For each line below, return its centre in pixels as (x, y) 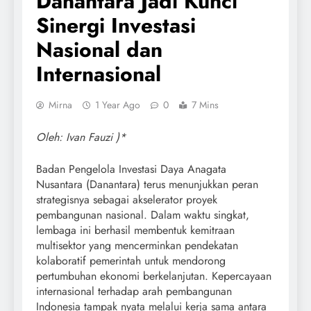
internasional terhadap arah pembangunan (134, 292)
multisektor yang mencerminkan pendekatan (137, 246)
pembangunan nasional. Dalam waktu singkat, (143, 215)
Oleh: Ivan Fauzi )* (81, 137)
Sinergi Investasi (116, 26)
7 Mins (205, 105)
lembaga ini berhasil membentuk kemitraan (135, 230)
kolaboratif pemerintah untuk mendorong (131, 261)
